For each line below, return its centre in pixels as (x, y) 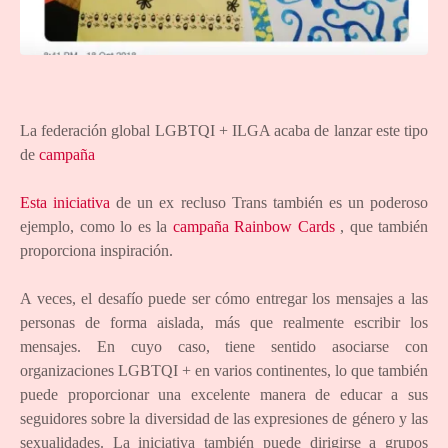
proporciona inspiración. (96, 251)
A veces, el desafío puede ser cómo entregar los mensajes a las (224, 299)
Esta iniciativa (65, 203)
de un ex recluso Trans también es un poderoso (269, 203)
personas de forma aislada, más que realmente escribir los (224, 323)
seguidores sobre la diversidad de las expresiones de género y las (224, 419)
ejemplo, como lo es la (96, 227)
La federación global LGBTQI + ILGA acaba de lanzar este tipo (224, 131)
